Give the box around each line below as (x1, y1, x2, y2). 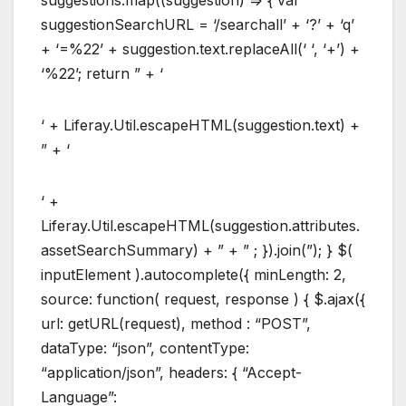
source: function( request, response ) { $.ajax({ (41, 290, 365, 309)
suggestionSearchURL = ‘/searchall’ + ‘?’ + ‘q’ (41, 15, 354, 34)
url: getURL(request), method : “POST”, (41, 314, 311, 333)
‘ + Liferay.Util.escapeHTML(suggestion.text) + (41, 116, 360, 135)
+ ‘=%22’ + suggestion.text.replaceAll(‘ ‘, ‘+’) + (41, 40, 360, 59)
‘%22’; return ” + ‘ (41, 64, 163, 83)
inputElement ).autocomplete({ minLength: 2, (41, 266, 346, 285)
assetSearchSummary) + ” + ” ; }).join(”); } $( (41, 241, 353, 260)
